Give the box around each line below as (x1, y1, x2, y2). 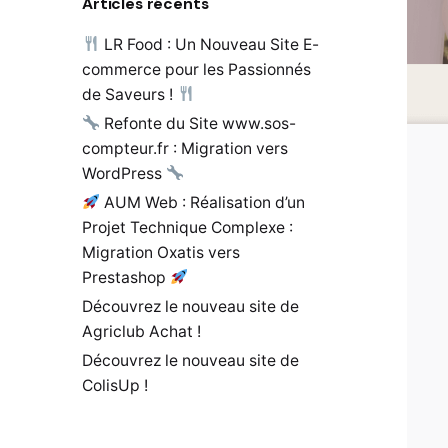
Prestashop (82, 267, 170, 287)
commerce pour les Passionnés (82, 59, 311, 79)
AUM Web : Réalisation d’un (99, 192, 305, 212)
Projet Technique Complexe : (82, 217, 293, 237)
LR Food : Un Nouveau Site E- (99, 34, 319, 54)
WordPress (82, 163, 166, 183)
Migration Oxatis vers (82, 242, 240, 262)
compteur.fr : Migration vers (82, 138, 288, 158)
